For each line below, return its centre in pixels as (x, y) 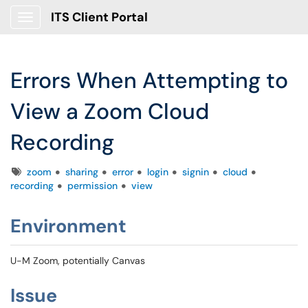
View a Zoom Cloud (110, 111)
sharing (82, 172)
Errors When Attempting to (149, 80)
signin (196, 172)
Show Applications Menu (79, 28)
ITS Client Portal (99, 17)
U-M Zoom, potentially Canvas (78, 261)
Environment (68, 226)
